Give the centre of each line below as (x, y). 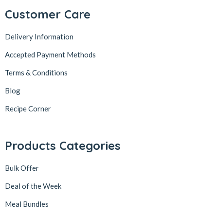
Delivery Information (39, 36)
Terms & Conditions (36, 73)
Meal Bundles (27, 204)
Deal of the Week (33, 186)
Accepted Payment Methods (50, 54)
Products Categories (63, 145)
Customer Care (48, 14)
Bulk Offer (22, 168)
